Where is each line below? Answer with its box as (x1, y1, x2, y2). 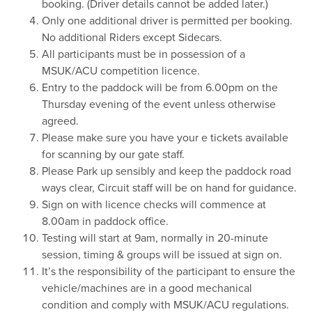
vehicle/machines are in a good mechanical (42, 281, 252, 296)
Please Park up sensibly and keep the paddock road (42, 164, 291, 179)
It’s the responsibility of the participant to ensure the (42, 265, 295, 279)
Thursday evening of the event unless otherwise (42, 97, 276, 112)
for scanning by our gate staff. (42, 148, 185, 162)
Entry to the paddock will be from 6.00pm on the (42, 81, 278, 95)
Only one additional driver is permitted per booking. (42, 14, 292, 29)
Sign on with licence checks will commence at (42, 198, 266, 212)
